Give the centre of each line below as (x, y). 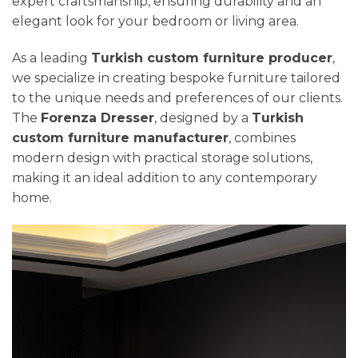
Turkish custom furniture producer (212, 58)
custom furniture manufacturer (120, 137)
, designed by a (203, 117)
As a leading (52, 58)
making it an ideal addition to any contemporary (165, 177)
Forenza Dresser (97, 117)
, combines (262, 137)
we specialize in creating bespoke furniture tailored (176, 78)
